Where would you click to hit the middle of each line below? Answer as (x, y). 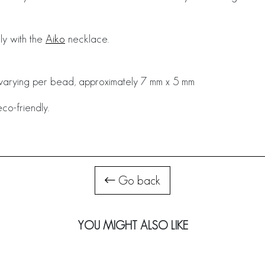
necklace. (87, 39)
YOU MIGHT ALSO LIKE (132, 225)
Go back (138, 180)
